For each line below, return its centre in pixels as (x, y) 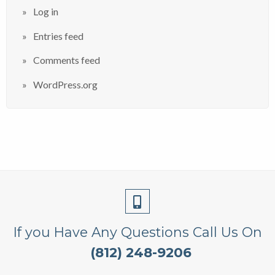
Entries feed (58, 36)
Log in (46, 11)
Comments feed (67, 60)
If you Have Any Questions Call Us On (137, 232)
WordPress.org (65, 85)
